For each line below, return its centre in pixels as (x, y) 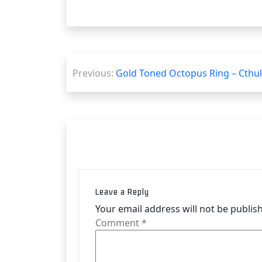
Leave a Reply (122, 191)
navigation (104, 87)
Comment (118, 223)
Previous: (93, 73)
